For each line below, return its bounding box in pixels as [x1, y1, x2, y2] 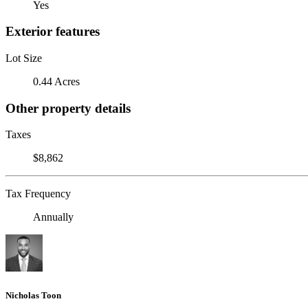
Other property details [5, 100, 131, 115]
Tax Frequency [5, 188, 71, 200]
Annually [33, 211, 74, 223]
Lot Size [5, 52, 42, 64]
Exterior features [5, 24, 100, 39]
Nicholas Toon [5, 289, 61, 300]
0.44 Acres [33, 75, 80, 87]
